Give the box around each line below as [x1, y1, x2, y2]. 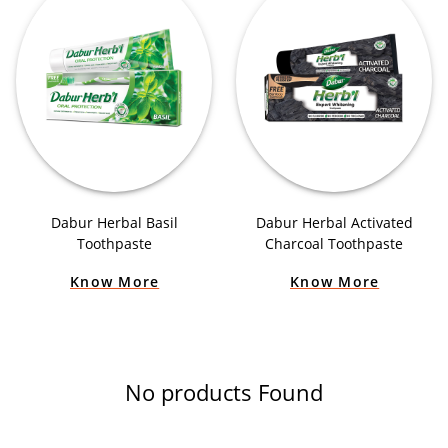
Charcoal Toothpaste [265, 233, 403, 253]
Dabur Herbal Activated [255, 212, 413, 232]
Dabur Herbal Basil [50, 212, 178, 232]
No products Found [125, 376, 323, 407]
